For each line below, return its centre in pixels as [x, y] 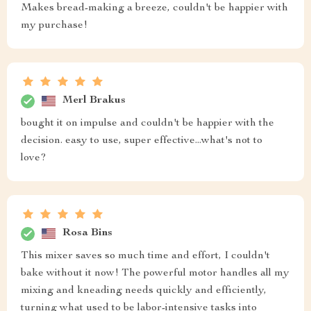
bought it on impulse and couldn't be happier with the [148, 123]
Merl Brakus [94, 101]
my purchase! [54, 25]
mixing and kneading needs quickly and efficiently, [144, 291]
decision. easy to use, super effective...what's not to [142, 141]
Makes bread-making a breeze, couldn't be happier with [154, 8]
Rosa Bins [87, 234]
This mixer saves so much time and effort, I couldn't [145, 256]
